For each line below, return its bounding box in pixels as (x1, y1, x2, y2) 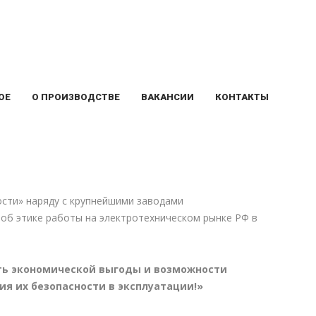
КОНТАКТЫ (215, 91, 269, 102)
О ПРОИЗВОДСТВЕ (32, 91, 120, 102)
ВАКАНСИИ (141, 91, 194, 102)
